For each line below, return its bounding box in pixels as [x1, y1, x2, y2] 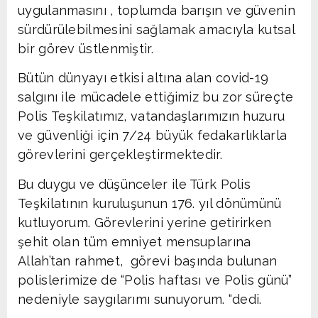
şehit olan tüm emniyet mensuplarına [18, 234, 251, 249]
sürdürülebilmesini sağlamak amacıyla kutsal [18, 21, 295, 37]
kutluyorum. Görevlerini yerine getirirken [18, 214, 272, 230]
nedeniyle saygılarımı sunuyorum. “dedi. [18, 291, 262, 307]
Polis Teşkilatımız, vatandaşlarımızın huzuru [18, 109, 285, 124]
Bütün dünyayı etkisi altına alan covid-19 [18, 70, 269, 86]
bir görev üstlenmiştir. [18, 40, 153, 56]
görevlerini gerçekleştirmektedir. [18, 147, 222, 163]
